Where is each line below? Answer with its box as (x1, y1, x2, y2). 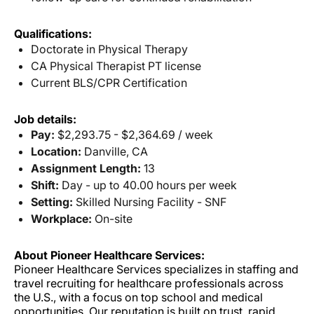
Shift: (31, 178, 59, 193)
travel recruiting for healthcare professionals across (14, 276, 283, 291)
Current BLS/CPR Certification (31, 76, 187, 90)
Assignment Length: (31, 161, 141, 176)
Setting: (31, 195, 73, 210)
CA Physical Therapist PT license (31, 59, 201, 74)
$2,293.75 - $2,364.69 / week (55, 128, 213, 142)
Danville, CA (81, 144, 148, 159)
